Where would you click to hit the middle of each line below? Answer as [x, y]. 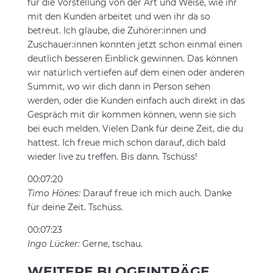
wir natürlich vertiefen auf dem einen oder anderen [136, 73]
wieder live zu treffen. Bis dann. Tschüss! [112, 157]
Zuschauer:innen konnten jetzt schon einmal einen [134, 44]
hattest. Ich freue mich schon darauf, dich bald [126, 143]
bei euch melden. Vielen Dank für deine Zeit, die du [135, 129]
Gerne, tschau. [112, 244]
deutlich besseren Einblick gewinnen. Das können [132, 58]
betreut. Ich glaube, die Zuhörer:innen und [116, 30]
